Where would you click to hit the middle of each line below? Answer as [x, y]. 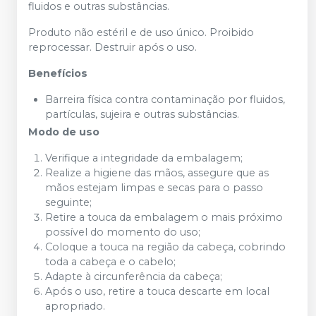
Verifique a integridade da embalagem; [144, 158]
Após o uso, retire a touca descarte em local [157, 292]
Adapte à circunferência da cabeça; [134, 277]
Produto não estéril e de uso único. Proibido [141, 33]
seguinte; [68, 203]
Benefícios [58, 74]
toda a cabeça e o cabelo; [110, 262]
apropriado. [75, 306]
